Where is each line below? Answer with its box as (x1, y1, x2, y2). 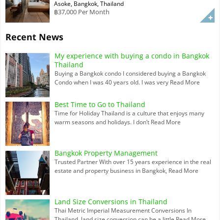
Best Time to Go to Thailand (54, 99, 145, 109)
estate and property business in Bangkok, (54, 166, 168, 175)
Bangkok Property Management (54, 148, 158, 158)
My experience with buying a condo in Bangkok (54, 51, 209, 60)
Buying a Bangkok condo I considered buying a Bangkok (54, 69, 206, 78)
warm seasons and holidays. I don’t (54, 117, 151, 126)
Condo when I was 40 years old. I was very (54, 78, 170, 86)
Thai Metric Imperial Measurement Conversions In (54, 206, 192, 215)
